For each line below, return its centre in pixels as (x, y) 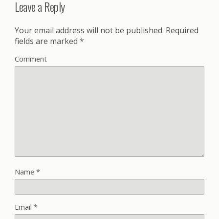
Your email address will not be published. (89, 30)
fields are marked (47, 41)
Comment (31, 59)
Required (181, 30)
